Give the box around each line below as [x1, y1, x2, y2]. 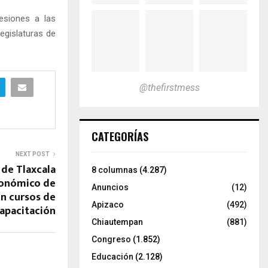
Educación [92, 251, 133, 261]
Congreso [92, 234, 131, 244]
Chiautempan [92, 217, 143, 227]
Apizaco [92, 199, 124, 209]
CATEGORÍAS [92, 128, 148, 144]
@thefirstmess [139, 81, 200, 93]
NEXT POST [16, 150, 50, 157]
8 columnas [92, 165, 138, 175]
